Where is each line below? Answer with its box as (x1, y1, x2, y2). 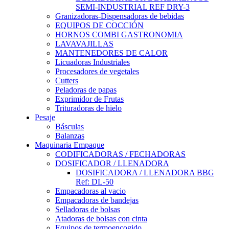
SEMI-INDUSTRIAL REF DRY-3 (76, 3, 190, 12)
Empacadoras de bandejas (55, 196, 139, 205)
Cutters (55, 76, 78, 85)
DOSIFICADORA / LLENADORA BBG (76, 168, 214, 177)
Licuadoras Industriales (55, 58, 130, 67)
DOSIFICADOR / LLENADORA (55, 159, 169, 168)
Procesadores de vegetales (55, 67, 139, 76)
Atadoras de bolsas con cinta (55, 214, 147, 223)
